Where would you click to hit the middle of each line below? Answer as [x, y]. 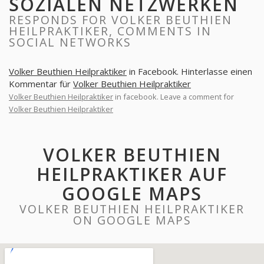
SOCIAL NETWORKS [70, 42]
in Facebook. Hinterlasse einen [189, 71]
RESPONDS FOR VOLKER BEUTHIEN [121, 20]
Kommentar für [41, 84]
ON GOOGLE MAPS [132, 220]
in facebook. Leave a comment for [174, 97]
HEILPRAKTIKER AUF [132, 174]
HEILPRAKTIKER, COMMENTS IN [110, 31]
